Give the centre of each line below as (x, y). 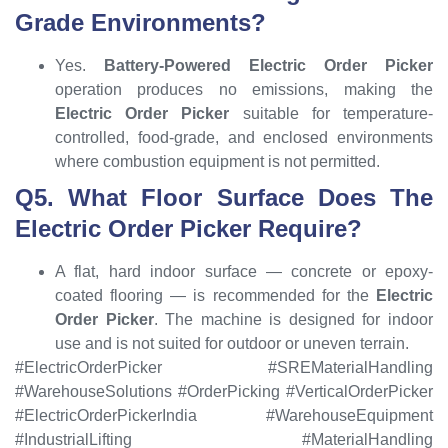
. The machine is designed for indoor (293, 319)
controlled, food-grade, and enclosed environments (244, 137)
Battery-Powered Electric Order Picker (268, 65)
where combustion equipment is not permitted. (217, 161)
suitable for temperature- (331, 113)
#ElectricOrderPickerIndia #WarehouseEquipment (224, 415)
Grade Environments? (140, 22)
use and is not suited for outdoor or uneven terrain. (232, 343)
